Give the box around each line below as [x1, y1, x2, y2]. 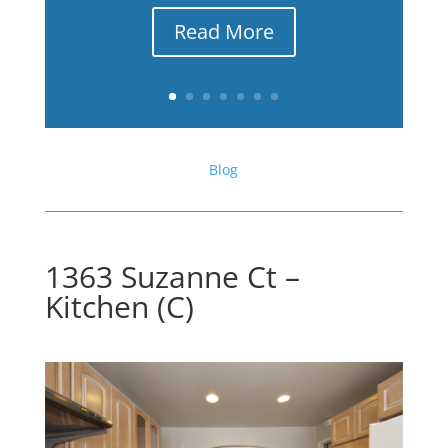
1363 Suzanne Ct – [44, 256, 300, 297]
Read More [173, 18, 274, 46]
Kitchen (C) [44, 286, 194, 327]
